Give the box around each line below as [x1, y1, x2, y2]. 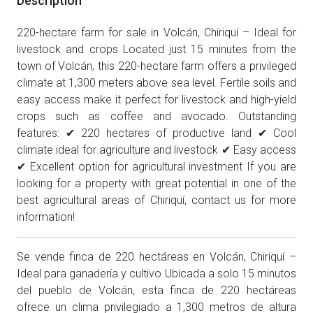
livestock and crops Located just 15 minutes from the [17, 43, 296, 56]
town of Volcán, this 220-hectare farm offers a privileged [17, 59, 296, 73]
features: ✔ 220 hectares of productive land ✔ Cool [17, 126, 296, 140]
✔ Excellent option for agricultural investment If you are [17, 160, 296, 173]
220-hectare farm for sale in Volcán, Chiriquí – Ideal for [17, 26, 296, 39]
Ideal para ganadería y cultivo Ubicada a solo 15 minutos [17, 267, 296, 280]
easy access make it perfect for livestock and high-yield [17, 93, 296, 106]
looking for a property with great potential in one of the [17, 177, 296, 190]
